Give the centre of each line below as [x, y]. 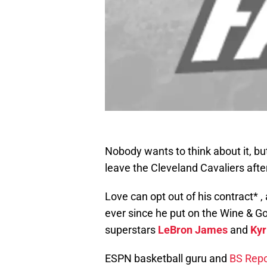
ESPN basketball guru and [167, 259]
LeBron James [193, 230]
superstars [131, 230]
